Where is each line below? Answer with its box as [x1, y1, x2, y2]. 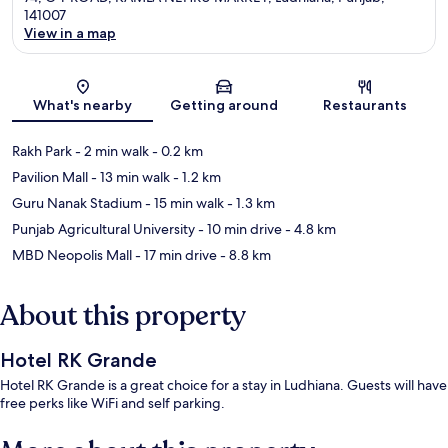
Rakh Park [12, 142, 72, 161]
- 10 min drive [195, 220, 282, 239]
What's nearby [33, 96, 133, 115]
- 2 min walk [72, 142, 149, 161]
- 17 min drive [132, 246, 217, 265]
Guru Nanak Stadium [12, 194, 142, 213]
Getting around [169, 96, 278, 115]
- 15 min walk [142, 194, 224, 213]
